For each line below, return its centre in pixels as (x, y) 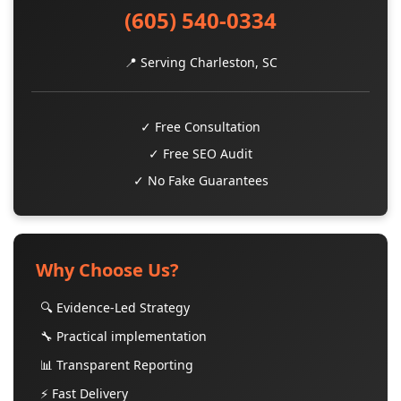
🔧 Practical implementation (124, 336)
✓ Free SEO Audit (200, 154)
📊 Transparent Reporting (117, 365)
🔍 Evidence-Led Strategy (115, 307)
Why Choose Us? (107, 270)
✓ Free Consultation (200, 127)
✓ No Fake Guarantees (200, 180)
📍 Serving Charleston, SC (200, 62)
